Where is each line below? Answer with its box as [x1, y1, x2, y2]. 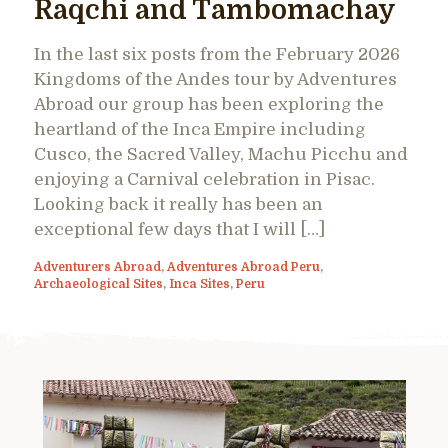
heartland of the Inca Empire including [34, 119, 366, 139]
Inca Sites [169, 276, 230, 291]
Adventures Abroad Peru [167, 259, 320, 274]
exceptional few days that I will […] [34, 219, 325, 239]
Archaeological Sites [34, 276, 163, 291]
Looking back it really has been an [34, 194, 323, 214]
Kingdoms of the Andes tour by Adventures [34, 69, 397, 89]
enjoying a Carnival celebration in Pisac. [34, 169, 375, 189]
